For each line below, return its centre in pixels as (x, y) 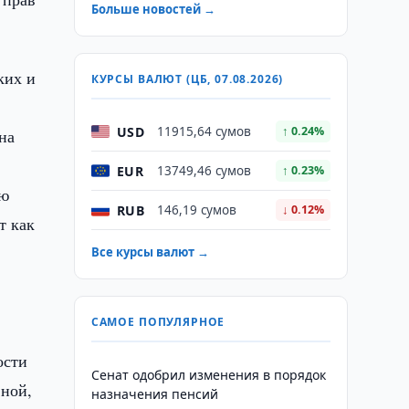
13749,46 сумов (204, 171)
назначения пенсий (154, 394)
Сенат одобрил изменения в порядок (208, 375)
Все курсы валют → (150, 252)
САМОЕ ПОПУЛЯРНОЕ (158, 322)
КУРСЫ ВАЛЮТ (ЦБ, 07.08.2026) (187, 79)
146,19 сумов (196, 210)
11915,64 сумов (204, 131)
